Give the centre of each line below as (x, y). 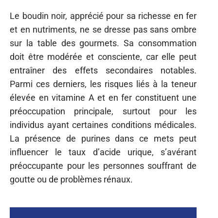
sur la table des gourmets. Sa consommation (103, 43)
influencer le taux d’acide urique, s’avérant (103, 152)
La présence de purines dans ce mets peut (103, 138)
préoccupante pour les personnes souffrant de (103, 166)
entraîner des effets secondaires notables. (103, 70)
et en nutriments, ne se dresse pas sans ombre (103, 29)
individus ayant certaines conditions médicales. (103, 125)
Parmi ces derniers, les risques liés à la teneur (103, 84)
